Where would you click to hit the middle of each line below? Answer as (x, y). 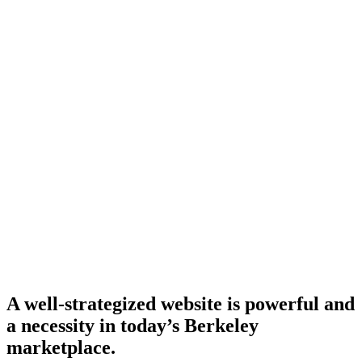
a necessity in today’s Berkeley (133, 326)
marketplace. (61, 348)
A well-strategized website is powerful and (181, 304)
